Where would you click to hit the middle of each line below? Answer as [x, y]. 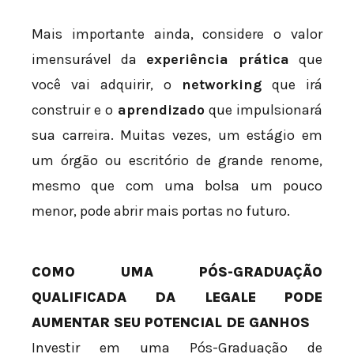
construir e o [75, 109]
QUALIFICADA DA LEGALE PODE [177, 297]
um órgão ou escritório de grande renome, [177, 160]
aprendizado [161, 109]
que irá [292, 84]
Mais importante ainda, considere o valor [177, 34]
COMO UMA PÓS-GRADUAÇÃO [177, 271]
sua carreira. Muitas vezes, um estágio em [177, 135]
